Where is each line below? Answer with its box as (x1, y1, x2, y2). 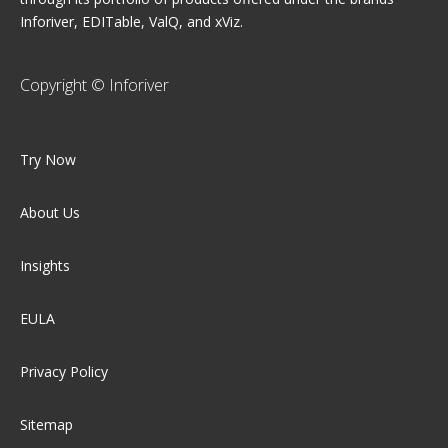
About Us (20, 202, 80, 222)
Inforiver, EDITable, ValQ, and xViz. (20, 11, 243, 31)
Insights (20, 255, 70, 275)
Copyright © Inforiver (20, 73, 169, 96)
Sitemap (20, 414, 73, 434)
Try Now (20, 149, 76, 169)
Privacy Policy (20, 361, 108, 381)
